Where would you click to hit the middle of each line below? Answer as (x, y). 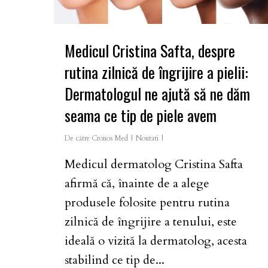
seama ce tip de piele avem (141, 115)
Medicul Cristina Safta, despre (150, 50)
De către (77, 138)
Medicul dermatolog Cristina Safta (154, 164)
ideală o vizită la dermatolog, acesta (156, 240)
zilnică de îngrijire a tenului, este (151, 221)
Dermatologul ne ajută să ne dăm (157, 93)
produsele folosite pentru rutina (147, 202)
